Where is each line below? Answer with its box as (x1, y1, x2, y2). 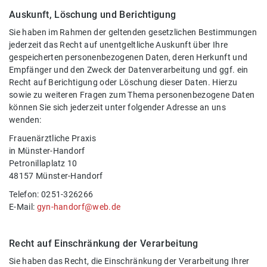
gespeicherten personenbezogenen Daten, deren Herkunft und (9, 52, 248, 63)
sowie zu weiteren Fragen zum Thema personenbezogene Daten (9, 90, 255, 101)
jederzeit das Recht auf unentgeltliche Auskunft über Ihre (9, 40, 228, 51)
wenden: (9, 115, 42, 126)
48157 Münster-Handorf (9, 171, 103, 182)
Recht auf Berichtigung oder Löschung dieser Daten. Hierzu (9, 77, 238, 88)
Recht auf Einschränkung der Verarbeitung (9, 238, 198, 250)
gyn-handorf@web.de (36, 202, 121, 213)
